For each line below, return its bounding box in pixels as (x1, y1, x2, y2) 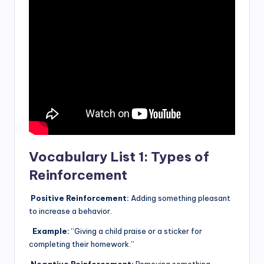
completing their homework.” (29, 239, 134, 249)
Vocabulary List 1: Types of (29, 148, 209, 166)
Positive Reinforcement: (29, 193, 129, 203)
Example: (29, 226, 70, 236)
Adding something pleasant (129, 193, 230, 203)
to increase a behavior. (29, 206, 112, 216)
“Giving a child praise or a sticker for (70, 226, 202, 236)
